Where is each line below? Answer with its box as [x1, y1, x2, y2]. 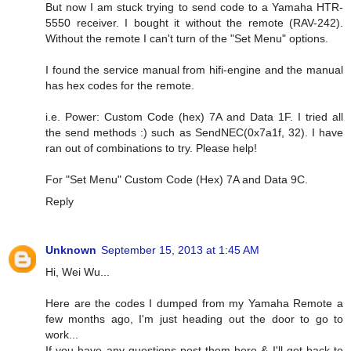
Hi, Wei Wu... [45, 265, 110, 278]
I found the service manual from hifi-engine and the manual [45, 63, 343, 76]
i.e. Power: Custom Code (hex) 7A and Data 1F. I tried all [45, 110, 343, 123]
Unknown [45, 243, 96, 256]
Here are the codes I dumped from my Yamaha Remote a [45, 296, 343, 309]
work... [45, 327, 78, 341]
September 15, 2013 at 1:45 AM [101, 243, 259, 256]
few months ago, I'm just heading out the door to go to [45, 312, 343, 325]
